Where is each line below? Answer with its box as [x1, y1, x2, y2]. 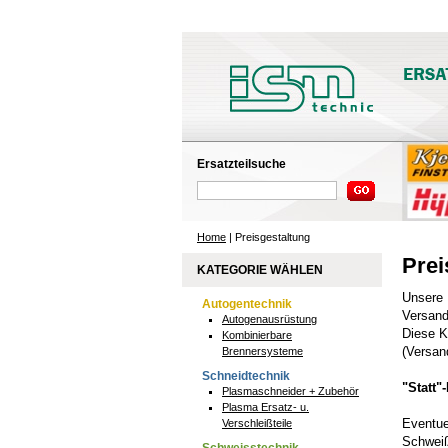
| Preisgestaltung [226, 231, 310, 243]
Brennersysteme [222, 345, 303, 357]
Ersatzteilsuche [197, 157, 286, 171]
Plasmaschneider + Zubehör [222, 385, 359, 397]
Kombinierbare [222, 329, 292, 341]
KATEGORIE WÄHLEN [197, 263, 323, 277]
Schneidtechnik [202, 369, 290, 383]
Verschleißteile [222, 417, 292, 429]
